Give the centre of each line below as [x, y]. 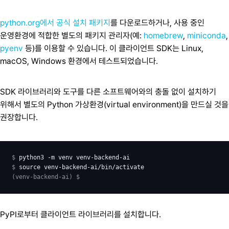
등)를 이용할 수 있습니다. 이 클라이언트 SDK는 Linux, [113, 49]
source [29, 167]
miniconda [207, 36]
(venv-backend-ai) [42, 177]
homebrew [163, 36]
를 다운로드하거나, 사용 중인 [157, 23]
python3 [31, 157]
